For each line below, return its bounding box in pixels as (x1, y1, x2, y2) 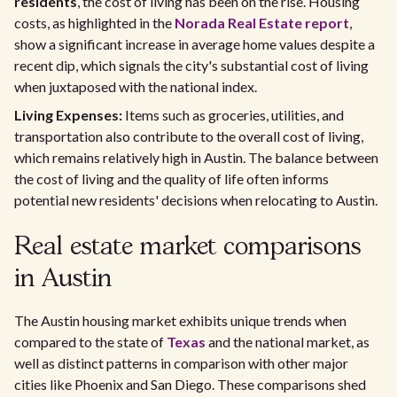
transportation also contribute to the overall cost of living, (14, 128, 363, 144)
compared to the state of (14, 333, 167, 350)
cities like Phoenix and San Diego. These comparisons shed (14, 376, 366, 393)
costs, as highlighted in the (14, 14, 175, 31)
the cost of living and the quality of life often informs (14, 170, 329, 187)
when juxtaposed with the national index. (14, 78, 257, 95)
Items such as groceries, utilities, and (122, 106, 344, 123)
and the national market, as (206, 333, 370, 350)
